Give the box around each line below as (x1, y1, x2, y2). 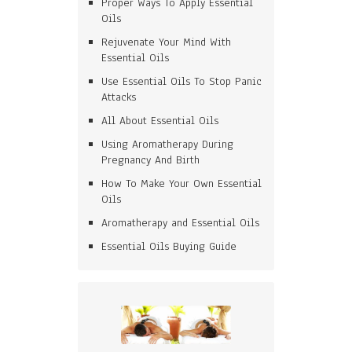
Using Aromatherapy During (101, 136, 233, 152)
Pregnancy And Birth (101, 152, 200, 167)
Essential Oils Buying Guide (101, 238, 236, 254)
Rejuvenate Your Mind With (101, 34, 231, 49)
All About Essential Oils (101, 112, 218, 128)
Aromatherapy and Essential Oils (101, 214, 259, 230)
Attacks (101, 89, 136, 104)
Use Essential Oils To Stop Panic (101, 73, 262, 89)
